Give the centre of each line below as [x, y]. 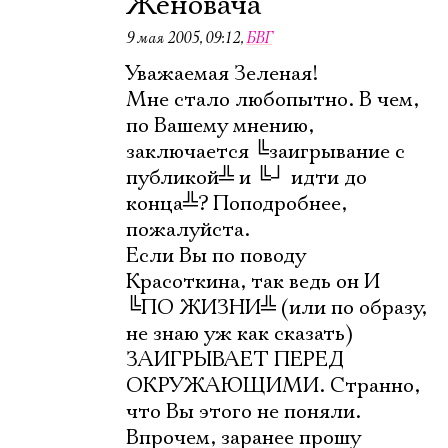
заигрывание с [337, 152]
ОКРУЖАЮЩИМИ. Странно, [273, 386]
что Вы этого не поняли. [243, 412]
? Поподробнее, [272, 204]
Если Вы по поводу [216, 256]
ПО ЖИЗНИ [201, 308]
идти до [326, 178]
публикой [172, 178]
